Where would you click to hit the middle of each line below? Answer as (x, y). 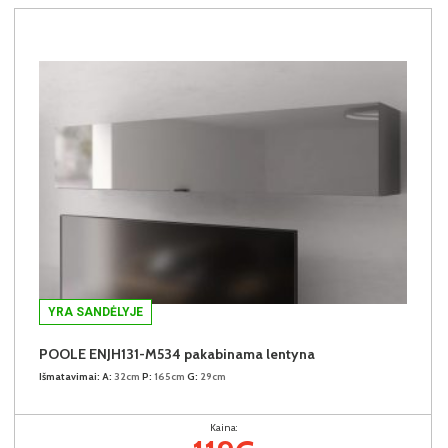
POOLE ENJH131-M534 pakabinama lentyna (177, 353)
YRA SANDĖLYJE (95, 311)
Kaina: (223, 427)
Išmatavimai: (69, 376)
